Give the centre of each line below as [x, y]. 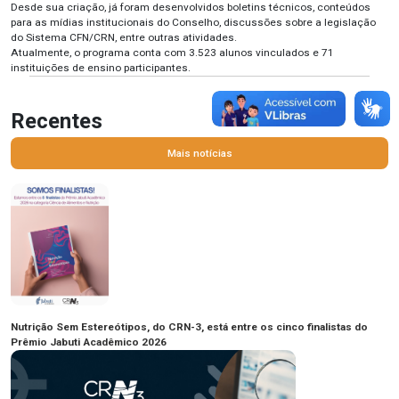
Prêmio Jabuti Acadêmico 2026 [89, 342]
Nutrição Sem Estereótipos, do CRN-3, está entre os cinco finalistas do [189, 327]
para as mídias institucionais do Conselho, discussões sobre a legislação [193, 23]
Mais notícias [199, 153]
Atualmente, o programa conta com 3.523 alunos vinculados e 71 [172, 53]
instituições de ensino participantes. [101, 68]
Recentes [57, 122]
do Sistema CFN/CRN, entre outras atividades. [124, 38]
